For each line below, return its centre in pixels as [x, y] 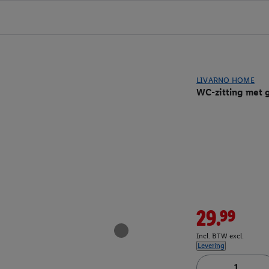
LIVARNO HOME [225, 80]
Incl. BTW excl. [220, 236]
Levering [211, 246]
